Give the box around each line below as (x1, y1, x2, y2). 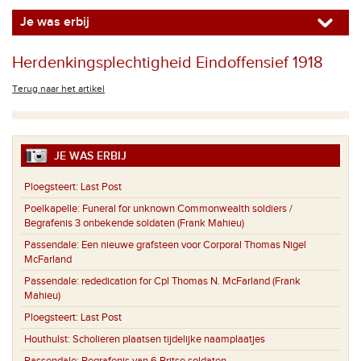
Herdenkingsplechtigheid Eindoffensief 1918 (12, 53, 323, 73)
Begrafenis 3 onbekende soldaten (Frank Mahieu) (24, 217, 244, 230)
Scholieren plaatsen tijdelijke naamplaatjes (73, 333, 265, 346)
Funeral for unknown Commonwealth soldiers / (82, 202, 293, 216)
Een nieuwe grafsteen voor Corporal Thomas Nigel (81, 239, 306, 252)
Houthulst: (24, 333, 73, 346)
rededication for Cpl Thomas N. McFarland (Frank (81, 275, 301, 288)
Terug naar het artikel (12, 83, 105, 94)
